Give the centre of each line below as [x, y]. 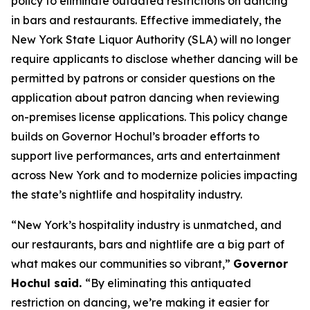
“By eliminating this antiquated [168, 283]
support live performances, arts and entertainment [146, 156]
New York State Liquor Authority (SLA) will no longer [151, 39]
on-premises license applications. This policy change [149, 117]
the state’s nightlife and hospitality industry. [127, 194]
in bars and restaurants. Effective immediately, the [146, 20]
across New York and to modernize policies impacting [154, 175]
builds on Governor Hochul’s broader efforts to [135, 136]
